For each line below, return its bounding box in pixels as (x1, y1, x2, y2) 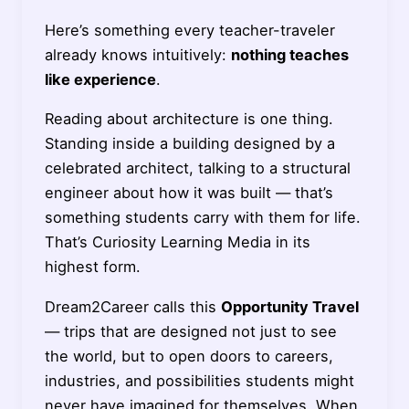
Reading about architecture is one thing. (44, 110, 333, 129)
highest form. (44, 257, 141, 277)
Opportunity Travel (220, 297, 359, 316)
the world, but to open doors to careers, (44, 346, 333, 365)
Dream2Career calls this (44, 297, 221, 316)
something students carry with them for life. (44, 208, 361, 227)
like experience (44, 69, 156, 89)
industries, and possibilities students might (44, 371, 354, 390)
